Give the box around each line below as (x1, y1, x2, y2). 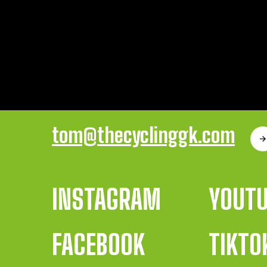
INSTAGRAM (52, 183, 161, 216)
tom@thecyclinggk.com (52, 122, 235, 147)
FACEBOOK (52, 228, 145, 261)
